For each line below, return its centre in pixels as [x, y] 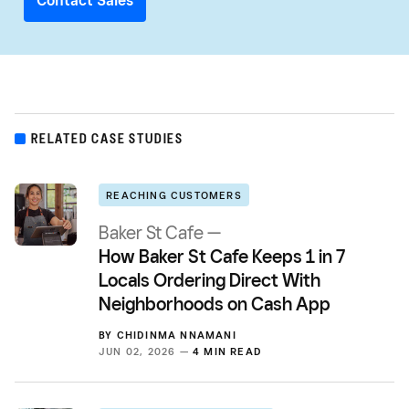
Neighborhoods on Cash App [215, 304]
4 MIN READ [227, 351]
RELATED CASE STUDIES [107, 139]
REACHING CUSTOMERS [174, 196]
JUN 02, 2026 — [146, 351]
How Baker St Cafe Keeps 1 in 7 [222, 256]
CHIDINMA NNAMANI [176, 335]
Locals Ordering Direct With [210, 280]
